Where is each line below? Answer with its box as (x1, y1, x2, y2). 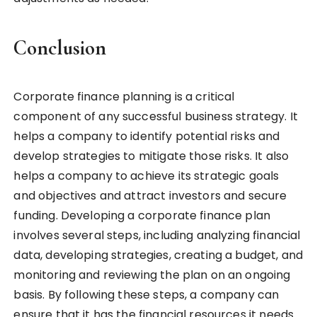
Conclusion (13, 35, 107, 61)
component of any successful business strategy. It (13, 108, 298, 125)
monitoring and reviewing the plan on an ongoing (13, 267, 291, 284)
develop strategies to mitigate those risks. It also (13, 148, 289, 165)
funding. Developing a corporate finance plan (13, 207, 271, 224)
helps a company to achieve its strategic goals (13, 168, 279, 185)
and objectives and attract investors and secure (13, 188, 287, 204)
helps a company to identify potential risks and (13, 128, 280, 145)
